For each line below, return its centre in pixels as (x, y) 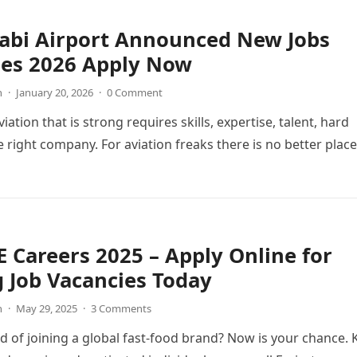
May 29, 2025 (47, 308)
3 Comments (121, 308)
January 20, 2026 (55, 92)
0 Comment (135, 92)
